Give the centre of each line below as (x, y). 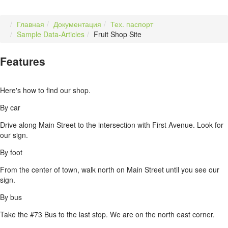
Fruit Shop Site (118, 34)
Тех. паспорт (132, 24)
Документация (77, 24)
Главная (31, 24)
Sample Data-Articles (51, 34)
